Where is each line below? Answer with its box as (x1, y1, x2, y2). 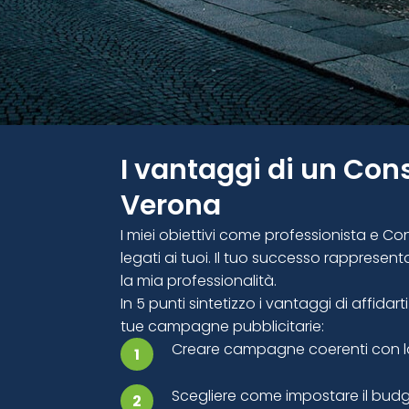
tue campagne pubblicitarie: (121, 316, 324, 337)
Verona (121, 186, 221, 225)
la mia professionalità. (121, 270, 277, 291)
